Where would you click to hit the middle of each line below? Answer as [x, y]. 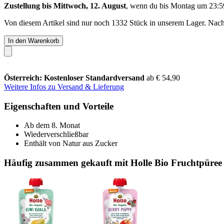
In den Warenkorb [33, 40]
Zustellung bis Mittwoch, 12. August [65, 5]
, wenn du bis [148, 5]
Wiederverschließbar [56, 134]
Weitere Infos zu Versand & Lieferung [64, 86]
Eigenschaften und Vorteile [59, 106]
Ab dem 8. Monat [52, 125]
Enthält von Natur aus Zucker [71, 143]
